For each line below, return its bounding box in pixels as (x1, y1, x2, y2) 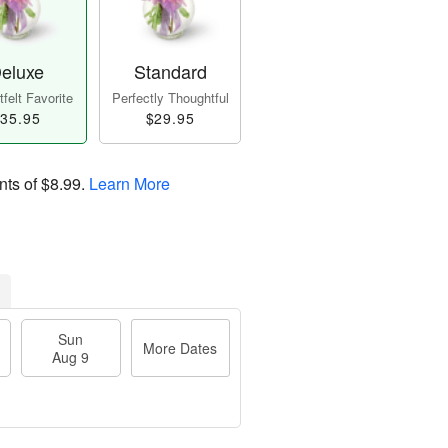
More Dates (143, 338, 218, 359)
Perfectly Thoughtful (111, 88, 229, 108)
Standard (133, 58, 207, 85)
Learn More (89, 172, 170, 196)
